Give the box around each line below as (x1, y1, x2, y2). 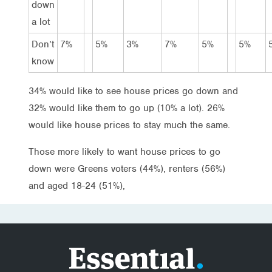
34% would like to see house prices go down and (29, 84, 238, 97)
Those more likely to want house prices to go (29, 145, 220, 158)
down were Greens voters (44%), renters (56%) (29, 162, 225, 175)
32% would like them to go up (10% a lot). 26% (29, 101, 225, 114)
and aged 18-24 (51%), (29, 179, 125, 192)
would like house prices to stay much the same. (29, 118, 230, 131)
